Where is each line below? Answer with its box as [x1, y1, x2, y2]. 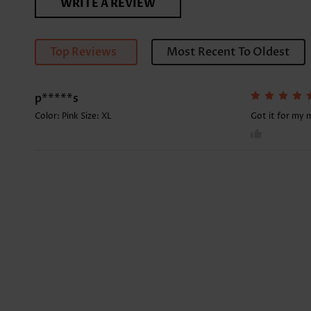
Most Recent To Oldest [167, 44, 290, 60]
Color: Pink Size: [35, 110, 101, 123]
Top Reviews [50, 44, 117, 60]
